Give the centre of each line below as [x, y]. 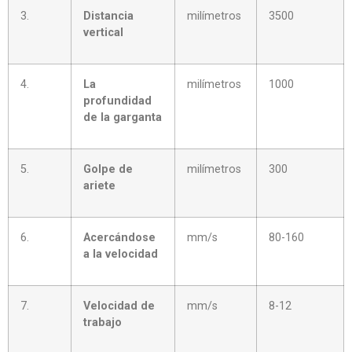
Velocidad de [119, 306]
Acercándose [119, 237]
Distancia [108, 16]
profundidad [117, 101]
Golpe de [108, 169]
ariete [99, 185]
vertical [103, 32]
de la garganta [123, 117]
